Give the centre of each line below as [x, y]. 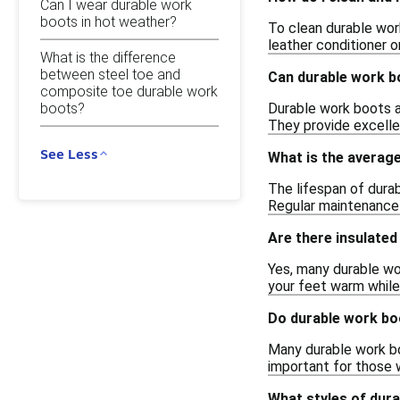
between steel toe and [110, 74]
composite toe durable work [129, 91]
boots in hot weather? [108, 21]
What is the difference [108, 57]
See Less [69, 153]
